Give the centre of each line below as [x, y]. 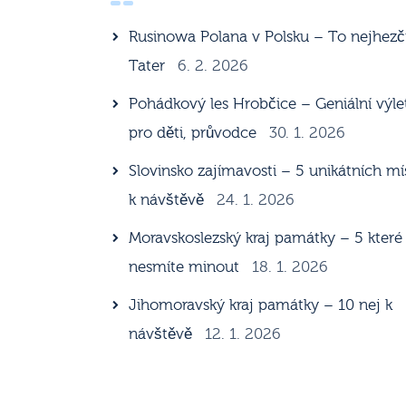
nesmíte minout [184, 266]
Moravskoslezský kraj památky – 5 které [266, 237]
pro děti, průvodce [193, 132]
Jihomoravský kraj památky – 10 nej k [261, 304]
